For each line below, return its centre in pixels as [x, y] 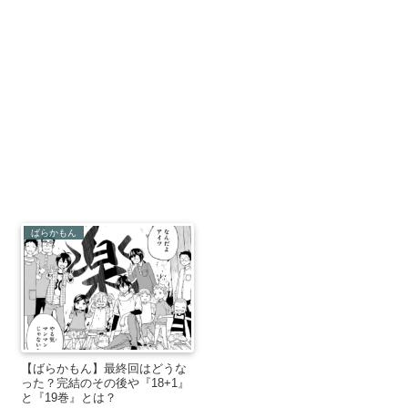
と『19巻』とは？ [69, 397]
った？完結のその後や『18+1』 [105, 382]
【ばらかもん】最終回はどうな [104, 368]
